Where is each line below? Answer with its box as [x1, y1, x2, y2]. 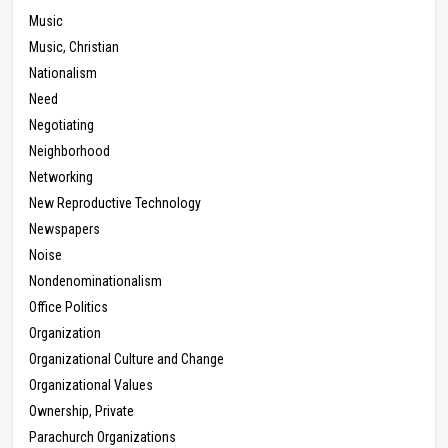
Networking [29, 169, 93, 186]
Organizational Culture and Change [29, 351, 224, 368]
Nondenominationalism [29, 273, 162, 290]
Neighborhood [29, 143, 110, 160]
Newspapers [29, 221, 100, 238]
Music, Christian [29, 39, 119, 56]
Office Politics [29, 299, 108, 316]
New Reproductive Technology [29, 195, 201, 212]
